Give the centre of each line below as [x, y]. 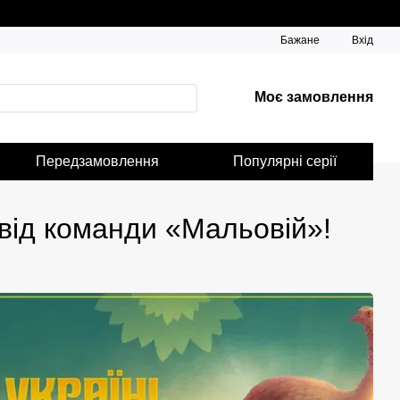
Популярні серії [284, 161]
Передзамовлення [98, 161]
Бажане [300, 40]
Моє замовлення [314, 97]
